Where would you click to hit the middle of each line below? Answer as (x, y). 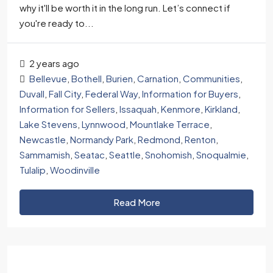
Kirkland (221, 109)
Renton (200, 139)
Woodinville (75, 170)
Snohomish (168, 154)
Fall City (65, 94)
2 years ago (53, 63)
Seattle (125, 154)
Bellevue (48, 78)
